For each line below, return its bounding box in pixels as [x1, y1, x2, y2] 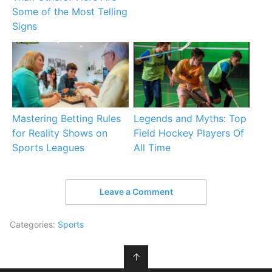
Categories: [10, 219, 58, 230]
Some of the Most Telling [12, 5, 128, 18]
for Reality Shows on [12, 126, 108, 139]
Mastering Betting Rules [12, 112, 121, 124]
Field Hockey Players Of [133, 126, 244, 139]
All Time [133, 141, 171, 154]
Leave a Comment [99, 186, 173, 197]
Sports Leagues [12, 141, 85, 154]
